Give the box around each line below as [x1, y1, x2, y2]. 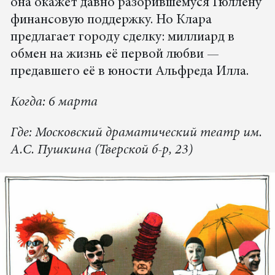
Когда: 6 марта [10, 95, 98, 109]
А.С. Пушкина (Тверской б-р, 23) [10, 143, 193, 157]
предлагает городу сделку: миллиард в [10, 30, 234, 44]
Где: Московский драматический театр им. [10, 126, 262, 140]
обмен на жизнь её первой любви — [10, 47, 219, 61]
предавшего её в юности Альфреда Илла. [10, 64, 249, 79]
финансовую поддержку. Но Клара [10, 13, 212, 27]
